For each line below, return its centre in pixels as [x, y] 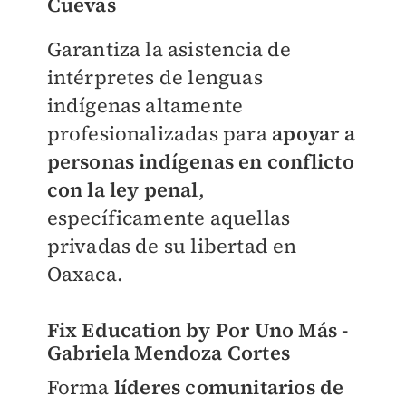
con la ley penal [122, 189]
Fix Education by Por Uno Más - [198, 329]
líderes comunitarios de [229, 387]
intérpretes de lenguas [155, 77]
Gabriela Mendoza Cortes [169, 352]
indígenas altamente [145, 105]
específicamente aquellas [169, 217]
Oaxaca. [85, 273]
